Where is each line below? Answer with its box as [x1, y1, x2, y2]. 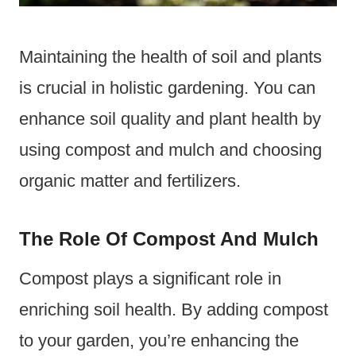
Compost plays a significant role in [19, 268, 281, 288]
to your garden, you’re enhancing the [19, 330, 299, 350]
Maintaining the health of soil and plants [19, 46, 322, 67]
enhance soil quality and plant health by [19, 108, 321, 129]
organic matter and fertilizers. [19, 170, 241, 191]
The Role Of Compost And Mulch [19, 227, 319, 250]
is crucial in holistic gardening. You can [19, 77, 315, 98]
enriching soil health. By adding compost [19, 299, 328, 319]
